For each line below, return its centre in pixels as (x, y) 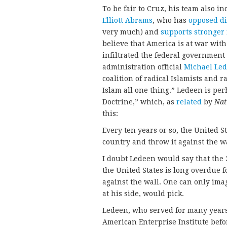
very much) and (131, 32)
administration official (143, 67)
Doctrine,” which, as (139, 102)
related (189, 102)
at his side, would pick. (143, 193)
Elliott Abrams (127, 20)
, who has (171, 20)
